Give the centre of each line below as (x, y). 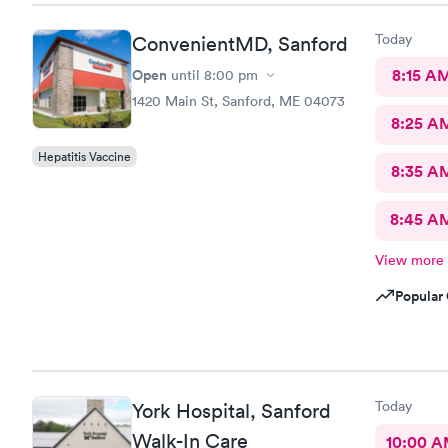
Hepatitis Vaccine (84, 156)
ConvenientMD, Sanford (240, 44)
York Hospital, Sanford (231, 410)
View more (409, 260)
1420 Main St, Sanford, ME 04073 (238, 101)
